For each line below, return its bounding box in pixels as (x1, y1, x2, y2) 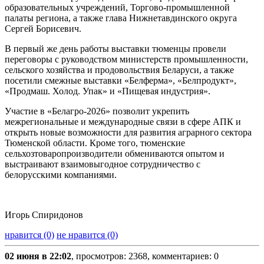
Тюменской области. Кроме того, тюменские (5, 138, 185, 148)
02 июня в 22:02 (5, 251, 71, 262)
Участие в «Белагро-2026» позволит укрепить (5, 106, 189, 117)
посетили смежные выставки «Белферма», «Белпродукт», (5, 75, 236, 86)
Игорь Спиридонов (5, 210, 83, 220)
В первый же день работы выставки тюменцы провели (5, 44, 226, 54)
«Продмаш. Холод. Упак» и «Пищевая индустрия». (5, 86, 210, 97)
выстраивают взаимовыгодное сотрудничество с (5, 159, 200, 170)
